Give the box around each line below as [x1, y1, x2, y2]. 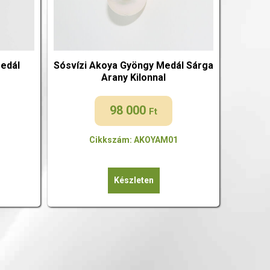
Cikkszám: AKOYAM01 [89, 134, 178, 145]
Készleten [113, 175, 154, 185]
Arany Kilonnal [101, 72, 166, 84]
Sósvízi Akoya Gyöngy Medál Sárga [54, 60, 214, 72]
